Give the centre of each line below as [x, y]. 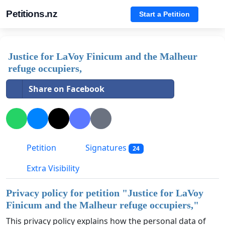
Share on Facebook [67, 89]
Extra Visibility [52, 168]
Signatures [106, 148]
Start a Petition [164, 14]
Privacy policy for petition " [67, 193]
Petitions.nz [32, 14]
